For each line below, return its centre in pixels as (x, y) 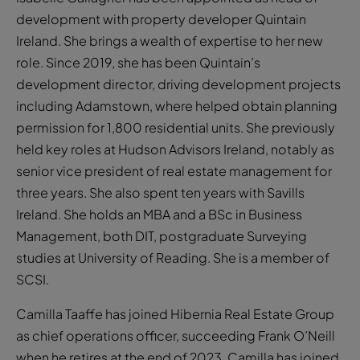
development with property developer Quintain (161, 18)
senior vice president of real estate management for (174, 170)
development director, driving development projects (178, 84)
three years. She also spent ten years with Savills (160, 192)
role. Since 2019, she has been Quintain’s (138, 62)
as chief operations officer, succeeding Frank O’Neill (176, 335)
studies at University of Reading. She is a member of (173, 257)
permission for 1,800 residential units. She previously (176, 127)
